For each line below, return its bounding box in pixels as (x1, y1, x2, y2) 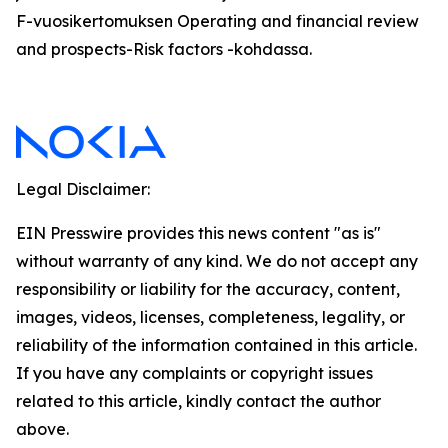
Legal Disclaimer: (16, 179, 150, 199)
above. (16, 419, 69, 439)
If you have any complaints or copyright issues (16, 363, 373, 383)
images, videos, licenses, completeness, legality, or (16, 307, 405, 327)
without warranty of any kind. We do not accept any (16, 251, 418, 271)
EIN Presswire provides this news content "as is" (16, 223, 381, 243)
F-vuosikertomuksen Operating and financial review (16, 11, 419, 31)
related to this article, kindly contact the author (16, 391, 381, 411)
